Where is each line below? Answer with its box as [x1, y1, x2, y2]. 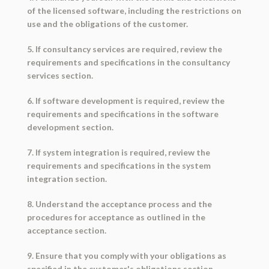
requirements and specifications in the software [26, 109, 219, 119]
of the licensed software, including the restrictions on [26, 5, 241, 16]
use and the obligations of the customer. [26, 19, 188, 29]
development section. [26, 122, 113, 133]
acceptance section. [26, 225, 106, 236]
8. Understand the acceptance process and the [26, 199, 212, 210]
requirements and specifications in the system [26, 160, 211, 171]
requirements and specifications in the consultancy [26, 57, 230, 68]
